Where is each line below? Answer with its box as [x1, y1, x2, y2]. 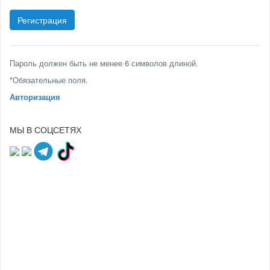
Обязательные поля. [13, 74, 88, 86]
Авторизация [10, 91, 60, 102]
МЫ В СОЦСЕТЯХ [10, 124, 81, 136]
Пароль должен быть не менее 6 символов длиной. [10, 57, 198, 69]
